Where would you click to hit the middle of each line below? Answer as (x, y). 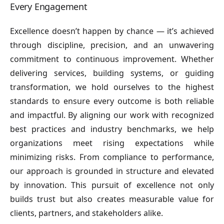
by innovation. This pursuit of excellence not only (112, 185)
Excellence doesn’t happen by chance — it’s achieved (112, 31)
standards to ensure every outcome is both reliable (112, 101)
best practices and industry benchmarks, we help (112, 129)
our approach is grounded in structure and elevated (112, 171)
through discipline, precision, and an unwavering (112, 45)
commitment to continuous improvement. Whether (112, 59)
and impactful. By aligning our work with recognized (112, 115)
